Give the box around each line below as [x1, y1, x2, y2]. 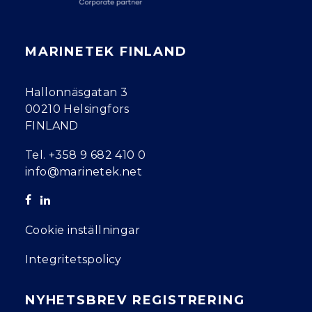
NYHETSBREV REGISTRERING [25, 292, 245, 308]
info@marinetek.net [25, 165, 143, 178]
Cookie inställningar [25, 224, 140, 237]
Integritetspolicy [25, 253, 122, 266]
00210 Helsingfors [25, 102, 130, 116]
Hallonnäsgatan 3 [25, 86, 128, 99]
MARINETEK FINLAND [25, 44, 187, 59]
